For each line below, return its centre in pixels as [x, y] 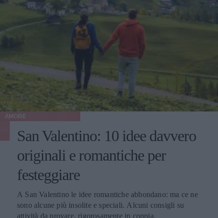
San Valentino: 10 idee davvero [107, 136]
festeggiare [48, 175]
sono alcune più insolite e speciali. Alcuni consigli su [100, 205]
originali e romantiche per [91, 155]
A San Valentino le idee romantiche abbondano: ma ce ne [108, 195]
